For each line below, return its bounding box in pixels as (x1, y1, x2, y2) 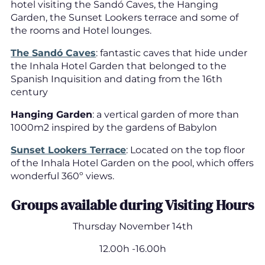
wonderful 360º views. (11, 170, 115, 182)
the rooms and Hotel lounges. (11, 24, 152, 36)
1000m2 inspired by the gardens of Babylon (11, 121, 218, 133)
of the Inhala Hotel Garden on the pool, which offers (11, 157, 254, 169)
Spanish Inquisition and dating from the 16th (11, 73, 223, 85)
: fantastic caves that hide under (96, 47, 248, 59)
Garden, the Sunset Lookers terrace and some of (11, 11, 239, 23)
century (11, 86, 49, 98)
